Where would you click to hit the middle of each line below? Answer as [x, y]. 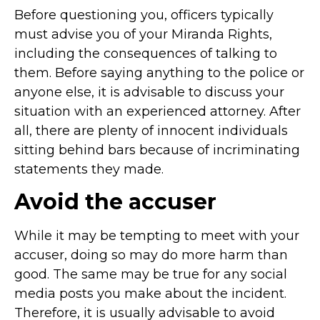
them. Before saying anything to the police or [159, 72]
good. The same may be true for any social [151, 275]
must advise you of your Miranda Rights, [143, 34]
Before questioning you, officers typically [144, 15]
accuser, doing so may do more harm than [151, 255]
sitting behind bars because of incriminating [157, 150]
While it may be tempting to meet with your [157, 236]
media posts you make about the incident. [150, 294]
